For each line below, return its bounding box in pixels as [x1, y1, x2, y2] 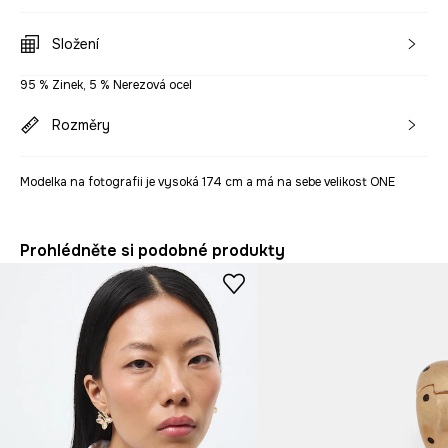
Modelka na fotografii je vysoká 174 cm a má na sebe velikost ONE [20, 174, 395, 191]
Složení [52, 35, 99, 54]
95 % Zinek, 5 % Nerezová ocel [20, 77, 192, 94]
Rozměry [52, 116, 110, 135]
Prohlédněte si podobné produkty [20, 240, 285, 262]
